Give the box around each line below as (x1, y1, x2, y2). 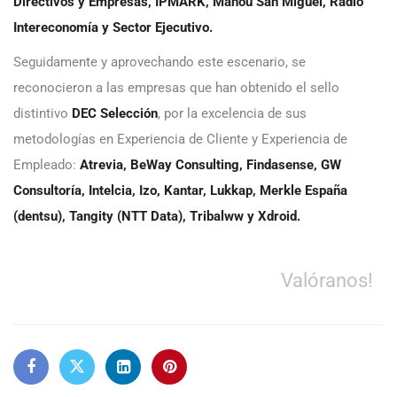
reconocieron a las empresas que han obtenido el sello (13, 80, 339, 97)
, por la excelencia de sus (158, 105, 307, 122)
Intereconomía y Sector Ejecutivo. (13, 19, 213, 36)
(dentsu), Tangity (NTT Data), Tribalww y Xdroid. (13, 208, 300, 225)
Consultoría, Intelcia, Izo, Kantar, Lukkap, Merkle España (13, 183, 347, 199)
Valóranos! (281, 269, 373, 292)
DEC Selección (72, 105, 158, 122)
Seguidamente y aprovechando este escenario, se (13, 54, 306, 71)
